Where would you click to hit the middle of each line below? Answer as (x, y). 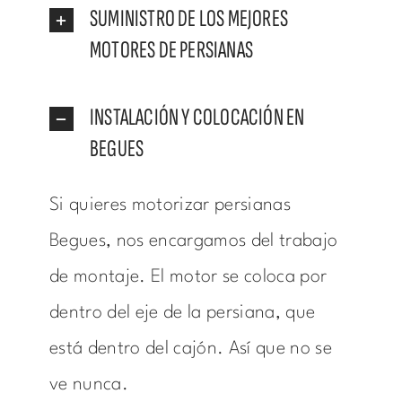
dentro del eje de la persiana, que (182, 314)
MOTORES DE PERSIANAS (171, 51)
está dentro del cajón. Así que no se (190, 350)
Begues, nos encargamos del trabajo (193, 242)
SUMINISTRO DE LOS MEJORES (188, 19)
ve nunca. (88, 385)
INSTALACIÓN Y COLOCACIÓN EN (197, 118)
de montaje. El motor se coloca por (188, 278)
